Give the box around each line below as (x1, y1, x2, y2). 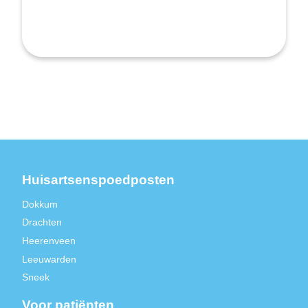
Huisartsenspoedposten (22, 173, 175, 188)
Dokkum (22, 198, 58, 210)
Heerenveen (22, 235, 76, 247)
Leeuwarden (22, 253, 76, 265)
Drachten (22, 217, 62, 228)
